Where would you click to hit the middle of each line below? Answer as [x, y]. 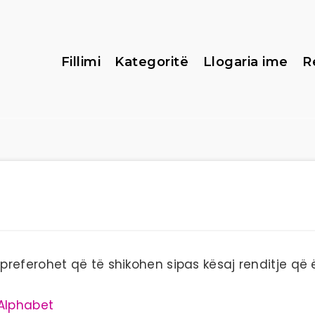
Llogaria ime [245, 62]
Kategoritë [152, 62]
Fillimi [81, 62]
